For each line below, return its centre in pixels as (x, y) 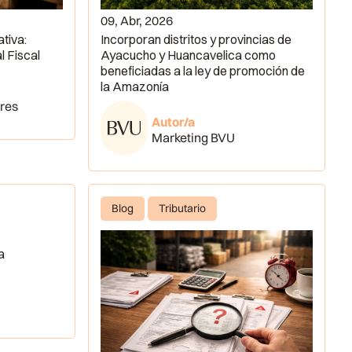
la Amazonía (134, 86)
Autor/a (174, 121)
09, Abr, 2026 (136, 20)
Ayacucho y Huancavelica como (188, 55)
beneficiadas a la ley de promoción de (202, 70)
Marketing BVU (194, 137)
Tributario (182, 208)
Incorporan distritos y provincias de (196, 39)
